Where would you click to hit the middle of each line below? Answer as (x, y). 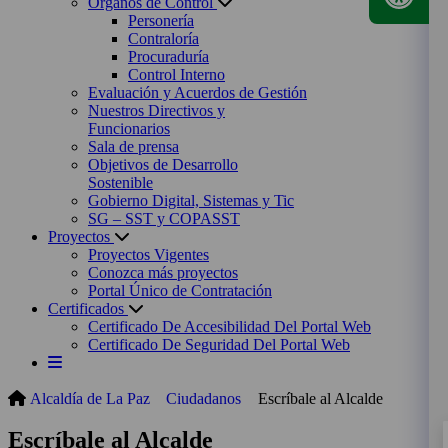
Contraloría (163, 38)
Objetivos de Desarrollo (163, 164)
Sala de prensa (133, 146)
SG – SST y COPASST (164, 218)
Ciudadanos (204, 398)
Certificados (88, 308)
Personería (161, 20)
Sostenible (120, 182)
